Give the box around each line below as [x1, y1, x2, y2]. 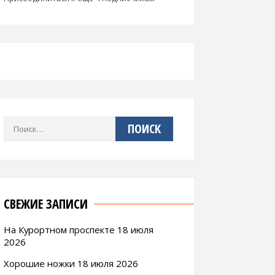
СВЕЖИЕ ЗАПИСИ [4, 195, 88, 212]
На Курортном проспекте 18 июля [4, 223, 153, 236]
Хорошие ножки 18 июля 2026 [4, 257, 138, 269]
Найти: [3, 118, 29, 130]
